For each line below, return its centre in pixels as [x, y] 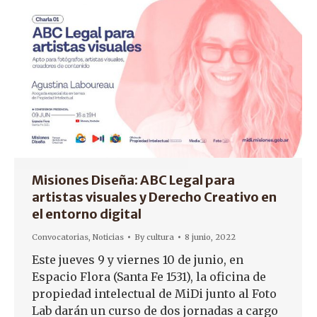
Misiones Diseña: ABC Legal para [133, 180]
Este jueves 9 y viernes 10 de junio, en [138, 260]
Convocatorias [60, 237]
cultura [160, 237]
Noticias [108, 237]
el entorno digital [87, 214]
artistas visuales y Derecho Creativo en [154, 197]
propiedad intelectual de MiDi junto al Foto [154, 294]
